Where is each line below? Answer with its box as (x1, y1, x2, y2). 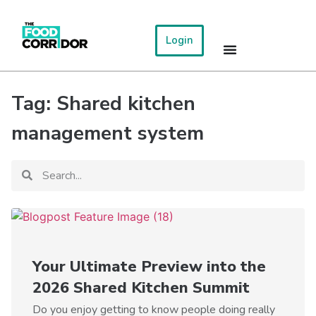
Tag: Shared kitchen (11, 90, 195, 117)
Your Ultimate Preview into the (32, 255, 266, 277)
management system (11, 119, 204, 147)
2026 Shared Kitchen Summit (32, 276, 250, 298)
